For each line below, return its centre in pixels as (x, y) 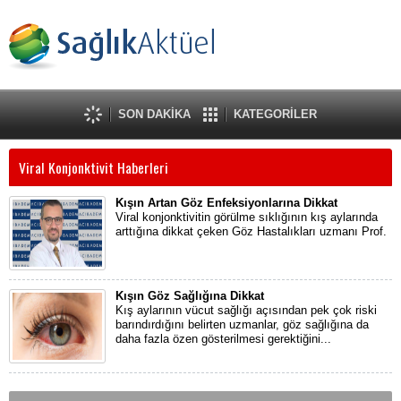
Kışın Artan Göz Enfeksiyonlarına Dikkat (226, 203)
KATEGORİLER (275, 114)
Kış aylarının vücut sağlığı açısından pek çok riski (246, 310)
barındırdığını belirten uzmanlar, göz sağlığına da (242, 324)
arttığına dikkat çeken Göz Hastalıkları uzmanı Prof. (251, 231)
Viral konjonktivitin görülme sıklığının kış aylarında (247, 217)
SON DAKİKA (154, 114)
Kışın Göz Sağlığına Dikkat (190, 296)
